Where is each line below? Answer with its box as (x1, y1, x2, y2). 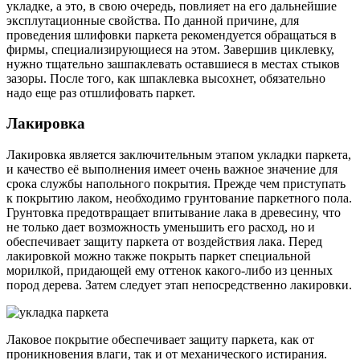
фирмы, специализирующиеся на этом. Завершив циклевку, (6, 42, 334, 56)
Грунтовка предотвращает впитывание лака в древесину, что (6, 205, 341, 219)
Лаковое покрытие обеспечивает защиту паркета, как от (6, 332, 314, 346)
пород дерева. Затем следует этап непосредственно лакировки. (6, 277, 352, 292)
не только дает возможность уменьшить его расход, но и (6, 219, 315, 234)
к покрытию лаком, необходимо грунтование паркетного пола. (6, 190, 352, 205)
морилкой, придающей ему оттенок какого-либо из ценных (6, 263, 333, 277)
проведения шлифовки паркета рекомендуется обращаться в (6, 27, 337, 42)
